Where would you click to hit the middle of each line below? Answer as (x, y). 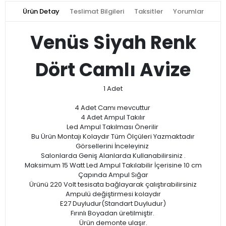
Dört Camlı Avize (113, 70)
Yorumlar (188, 12)
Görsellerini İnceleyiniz (113, 146)
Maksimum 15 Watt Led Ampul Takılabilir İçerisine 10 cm (113, 165)
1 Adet (113, 89)
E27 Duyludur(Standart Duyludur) (113, 204)
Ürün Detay (41, 12)
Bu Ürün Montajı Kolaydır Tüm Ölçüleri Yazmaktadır (113, 137)
